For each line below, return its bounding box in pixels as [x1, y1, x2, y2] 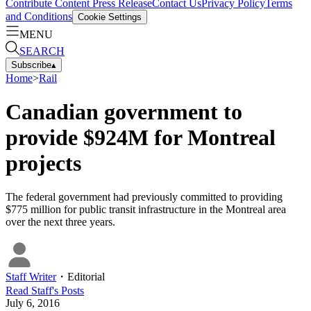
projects [6, 150, 81, 176]
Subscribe [11, 59, 51, 70]
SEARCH [19, 44, 65, 57]
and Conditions [6, 10, 72, 22]
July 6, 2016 [6, 297, 60, 310]
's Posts [52, 285, 84, 297]
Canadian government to [6, 99, 242, 124]
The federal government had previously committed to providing [6, 191, 283, 203]
